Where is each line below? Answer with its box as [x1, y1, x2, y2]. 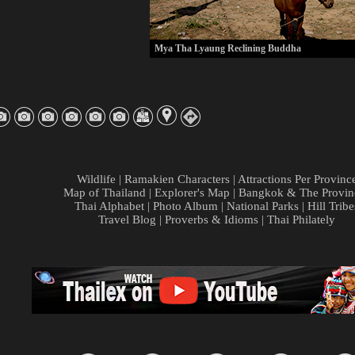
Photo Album [153, 200, 218, 212]
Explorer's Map [155, 186, 230, 199]
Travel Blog [98, 213, 156, 226]
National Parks [227, 200, 299, 212]
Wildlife [76, 173, 116, 185]
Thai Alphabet [74, 200, 144, 212]
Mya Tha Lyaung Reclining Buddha [150, 43, 301, 54]
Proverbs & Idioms [165, 213, 258, 226]
